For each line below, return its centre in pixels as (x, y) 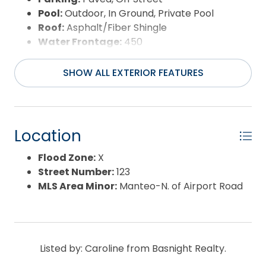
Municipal (132, 56)
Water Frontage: (80, 42)
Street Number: (76, 172)
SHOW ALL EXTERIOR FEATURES (133, 72)
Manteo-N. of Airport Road (180, 186)
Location (48, 135)
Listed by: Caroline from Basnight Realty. (133, 248)
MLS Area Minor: (77, 186)
